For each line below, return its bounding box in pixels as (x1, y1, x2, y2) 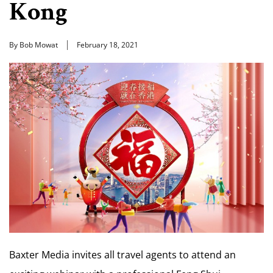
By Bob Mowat (9, 40, 58, 50)
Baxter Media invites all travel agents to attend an (9, 247, 236, 261)
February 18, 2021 (77, 40, 138, 50)
